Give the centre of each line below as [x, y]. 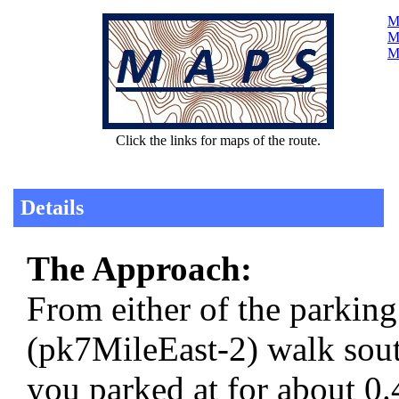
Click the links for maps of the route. [218, 141]
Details [52, 208]
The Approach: [139, 269]
